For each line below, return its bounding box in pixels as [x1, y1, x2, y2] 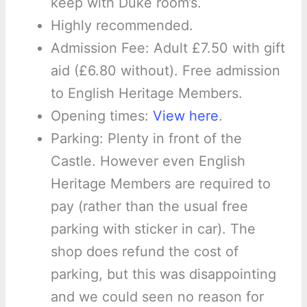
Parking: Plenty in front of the [50, 130, 242, 147]
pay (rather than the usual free [50, 198, 248, 215]
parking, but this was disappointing [50, 266, 276, 283]
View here [152, 108, 219, 125]
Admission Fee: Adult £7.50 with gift [50, 40, 285, 57]
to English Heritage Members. [50, 85, 243, 102]
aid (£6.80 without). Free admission [50, 62, 280, 79]
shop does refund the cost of [50, 243, 238, 260]
